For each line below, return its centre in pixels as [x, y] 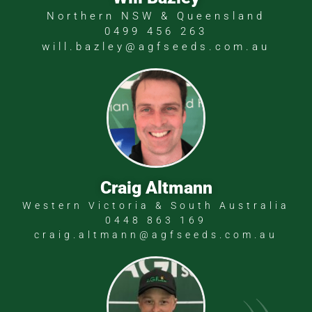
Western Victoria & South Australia [156, 205]
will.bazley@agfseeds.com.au [156, 46]
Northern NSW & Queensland [156, 16]
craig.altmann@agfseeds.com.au [156, 234]
